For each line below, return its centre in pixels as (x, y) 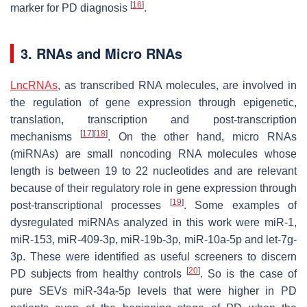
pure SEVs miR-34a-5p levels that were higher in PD (153, 291)
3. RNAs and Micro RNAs (101, 53)
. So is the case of (248, 273)
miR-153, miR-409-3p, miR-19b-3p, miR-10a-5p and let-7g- (153, 239)
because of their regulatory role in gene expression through (153, 188)
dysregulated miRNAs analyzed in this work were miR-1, (153, 222)
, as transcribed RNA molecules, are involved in (177, 85)
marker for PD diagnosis (70, 8)
